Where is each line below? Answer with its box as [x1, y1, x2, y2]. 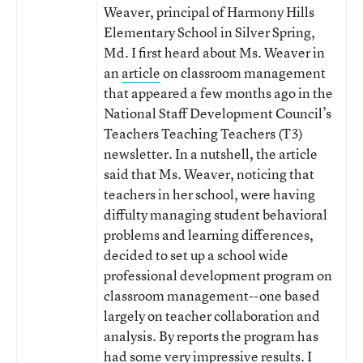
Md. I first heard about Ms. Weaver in [104, 43, 325, 62]
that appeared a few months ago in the [104, 83, 333, 102]
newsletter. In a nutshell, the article [104, 144, 318, 163]
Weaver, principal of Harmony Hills [104, 2, 314, 21]
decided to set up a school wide [104, 246, 288, 264]
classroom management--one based [104, 286, 320, 305]
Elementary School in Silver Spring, [104, 23, 315, 41]
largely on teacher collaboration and [104, 306, 320, 325]
